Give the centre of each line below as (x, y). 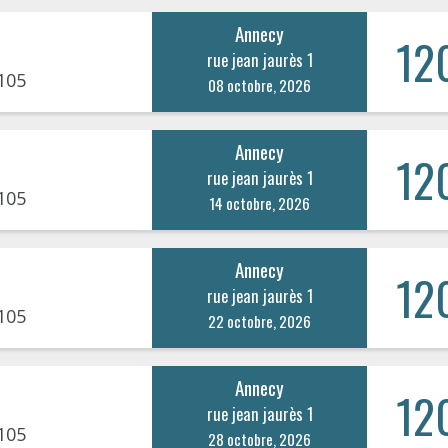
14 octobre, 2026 (260, 202)
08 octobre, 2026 (260, 84)
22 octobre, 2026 (260, 320)
